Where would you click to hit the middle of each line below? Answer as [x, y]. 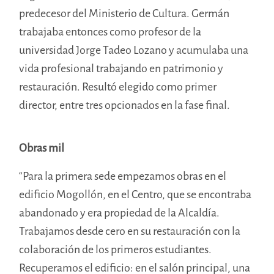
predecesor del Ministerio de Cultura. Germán [124, 13]
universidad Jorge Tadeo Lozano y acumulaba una [134, 50]
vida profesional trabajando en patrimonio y [121, 68]
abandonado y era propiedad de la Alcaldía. [120, 213]
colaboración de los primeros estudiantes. [117, 249]
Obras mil [42, 148]
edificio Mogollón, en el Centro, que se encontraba [135, 194]
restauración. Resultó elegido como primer [118, 87]
